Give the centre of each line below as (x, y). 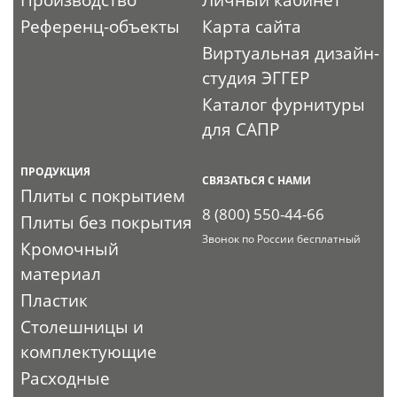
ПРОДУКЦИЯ (56, 171)
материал (61, 273)
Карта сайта (252, 26)
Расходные (66, 378)
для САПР (241, 129)
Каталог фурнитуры (284, 104)
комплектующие (89, 351)
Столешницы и (82, 327)
